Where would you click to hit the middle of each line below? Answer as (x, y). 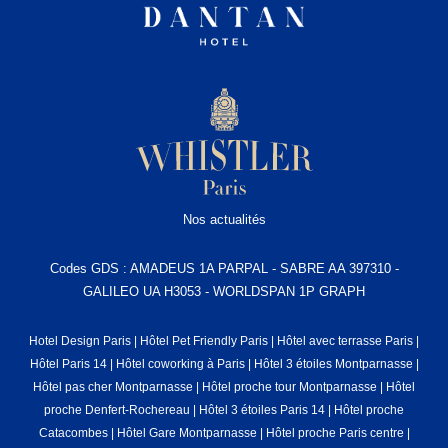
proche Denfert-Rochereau (117, 410)
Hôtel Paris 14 (68, 364)
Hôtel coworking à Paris (180, 364)
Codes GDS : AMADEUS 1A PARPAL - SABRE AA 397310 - (224, 269)
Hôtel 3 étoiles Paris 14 (262, 410)
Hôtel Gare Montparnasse (186, 433)
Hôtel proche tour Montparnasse (289, 387)
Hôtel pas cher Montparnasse (113, 387)
